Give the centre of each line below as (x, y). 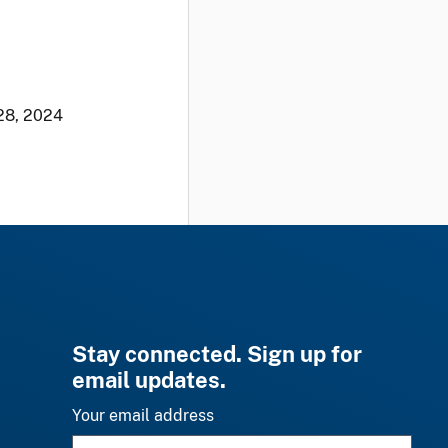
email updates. (149, 379)
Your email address (143, 415)
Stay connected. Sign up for (217, 353)
